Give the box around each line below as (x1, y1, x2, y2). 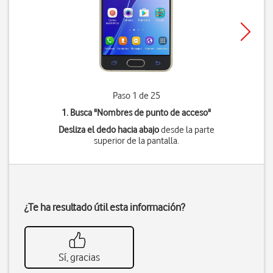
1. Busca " (62, 107, 97, 118)
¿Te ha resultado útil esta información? (24, 201, 185, 213)
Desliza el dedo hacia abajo (58, 124, 159, 135)
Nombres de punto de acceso (97, 107, 208, 118)
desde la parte (158, 124, 214, 135)
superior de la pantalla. (93, 135, 179, 146)
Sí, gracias (58, 251, 100, 263)
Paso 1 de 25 (112, 90, 160, 101)
